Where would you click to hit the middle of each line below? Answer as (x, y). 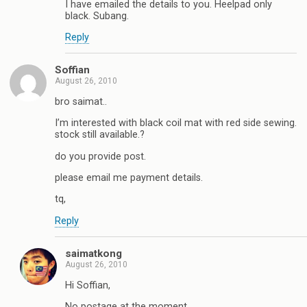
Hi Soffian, (88, 285)
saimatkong (94, 254)
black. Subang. (97, 16)
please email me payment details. (129, 178)
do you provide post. (100, 156)
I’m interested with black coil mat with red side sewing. (176, 123)
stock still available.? (100, 135)
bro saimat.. (81, 101)
